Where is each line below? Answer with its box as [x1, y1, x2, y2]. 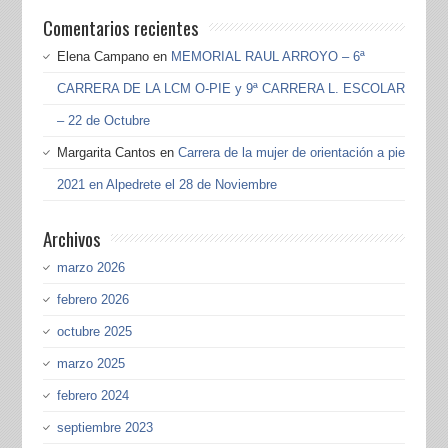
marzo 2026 [56, 259, 125, 275]
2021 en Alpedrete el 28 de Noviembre [56, 176, 277, 192]
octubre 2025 [56, 323, 132, 339]
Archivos [42, 223, 101, 252]
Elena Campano [56, 48, 149, 64]
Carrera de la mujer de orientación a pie [177, 144, 405, 160]
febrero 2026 [56, 291, 129, 307]
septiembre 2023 [56, 419, 153, 435]
